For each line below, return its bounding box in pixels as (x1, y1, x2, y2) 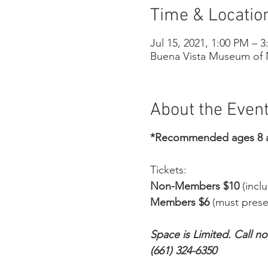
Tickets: (150, 163, 187, 177)
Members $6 (150, 196, 209, 209)
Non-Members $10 (150, 179, 239, 193)
